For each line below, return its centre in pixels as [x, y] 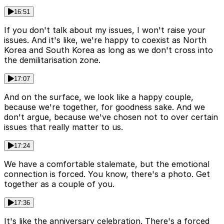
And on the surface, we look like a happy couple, [99, 97]
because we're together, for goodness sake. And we [104, 107]
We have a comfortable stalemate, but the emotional [107, 164]
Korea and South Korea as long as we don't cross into [108, 50]
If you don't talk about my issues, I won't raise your [105, 30]
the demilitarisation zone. [52, 60]
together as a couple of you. [59, 184]
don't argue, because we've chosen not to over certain [111, 117]
